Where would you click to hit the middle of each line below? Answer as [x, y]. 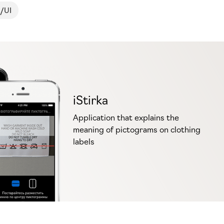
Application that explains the [126, 117]
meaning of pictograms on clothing [136, 129]
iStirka [90, 99]
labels [83, 141]
